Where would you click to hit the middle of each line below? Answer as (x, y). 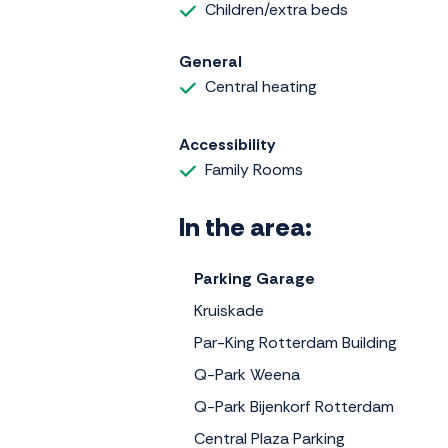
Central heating (261, 87)
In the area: (245, 226)
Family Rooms (254, 169)
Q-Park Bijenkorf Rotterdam (294, 406)
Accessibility (227, 144)
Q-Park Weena (247, 374)
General (210, 62)
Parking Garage (254, 278)
